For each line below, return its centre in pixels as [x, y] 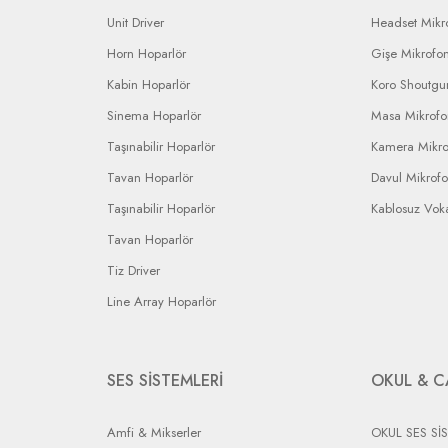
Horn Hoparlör [146, 53]
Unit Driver [135, 22]
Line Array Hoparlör [161, 301]
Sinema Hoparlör [154, 115]
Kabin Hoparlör [148, 84]
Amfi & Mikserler [154, 432]
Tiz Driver [133, 270]
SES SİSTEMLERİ [165, 380]
